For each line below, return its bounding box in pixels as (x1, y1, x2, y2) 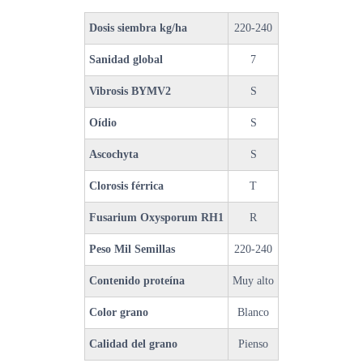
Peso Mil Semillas (89, 243, 175, 256)
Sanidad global (89, 53, 163, 66)
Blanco (237, 306, 269, 319)
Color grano (89, 306, 148, 319)
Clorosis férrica (89, 180, 164, 193)
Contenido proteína (89, 275, 185, 288)
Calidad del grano (89, 338, 177, 351)
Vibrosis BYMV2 (89, 85, 171, 98)
